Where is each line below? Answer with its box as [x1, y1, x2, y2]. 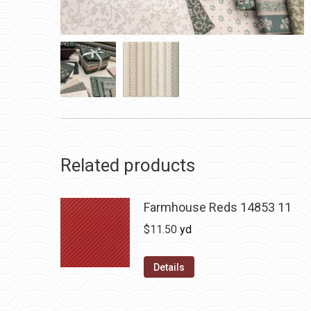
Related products [60, 155, 195, 176]
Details [153, 262, 185, 274]
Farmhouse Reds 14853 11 [144, 200, 292, 215]
